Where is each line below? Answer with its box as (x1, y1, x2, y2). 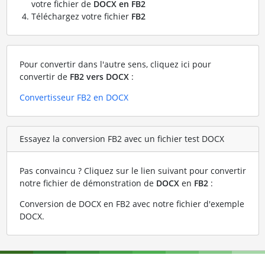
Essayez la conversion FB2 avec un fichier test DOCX (19, 133, 224, 145)
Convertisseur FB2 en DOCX (19, 91, 128, 103)
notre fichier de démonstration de (19, 177, 156, 189)
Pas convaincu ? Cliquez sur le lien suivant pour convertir (19, 164, 246, 176)
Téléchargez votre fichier (31, 10, 131, 22)
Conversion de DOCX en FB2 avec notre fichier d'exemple (19, 198, 244, 209)
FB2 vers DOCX (69, 70, 129, 82)
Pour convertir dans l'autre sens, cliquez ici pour (19, 58, 211, 70)
